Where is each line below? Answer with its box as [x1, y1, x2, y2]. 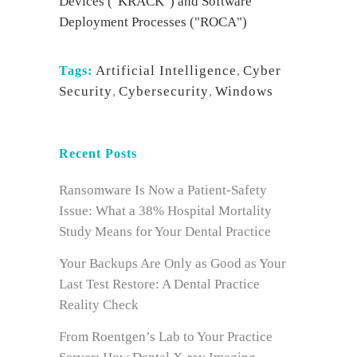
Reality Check [59, 297, 139, 312]
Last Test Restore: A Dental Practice [59, 277, 260, 292]
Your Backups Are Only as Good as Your [59, 256, 286, 271]
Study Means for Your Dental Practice [59, 224, 271, 239]
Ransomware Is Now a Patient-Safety [59, 182, 267, 198]
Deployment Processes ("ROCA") [59, 14, 247, 29]
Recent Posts [59, 147, 137, 160]
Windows [215, 84, 273, 99]
